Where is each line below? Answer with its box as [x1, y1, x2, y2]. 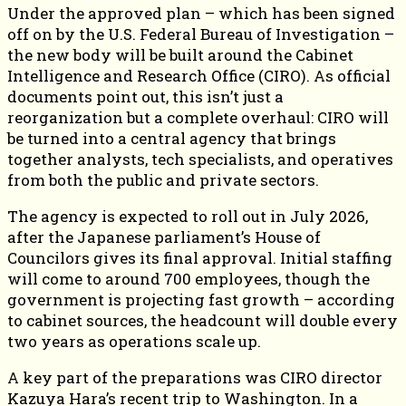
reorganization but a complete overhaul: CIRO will [7, 107, 389, 129]
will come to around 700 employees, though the [7, 268, 370, 290]
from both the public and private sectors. [7, 169, 319, 191]
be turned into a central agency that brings [7, 128, 336, 150]
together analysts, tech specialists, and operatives [7, 149, 393, 170]
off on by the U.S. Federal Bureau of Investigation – [7, 24, 394, 45]
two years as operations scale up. [7, 331, 261, 353]
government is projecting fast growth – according [7, 289, 395, 311]
